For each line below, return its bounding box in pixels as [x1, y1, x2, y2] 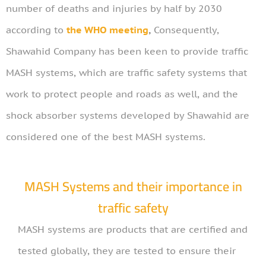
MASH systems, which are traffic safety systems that [6, 66, 247, 79]
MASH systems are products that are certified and [18, 223, 248, 236]
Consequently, [151, 24, 219, 36]
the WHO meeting [66, 24, 148, 36]
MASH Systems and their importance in [24, 174, 242, 199]
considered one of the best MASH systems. [6, 131, 205, 143]
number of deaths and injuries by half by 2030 [6, 2, 222, 15]
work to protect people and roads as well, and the [6, 88, 238, 100]
